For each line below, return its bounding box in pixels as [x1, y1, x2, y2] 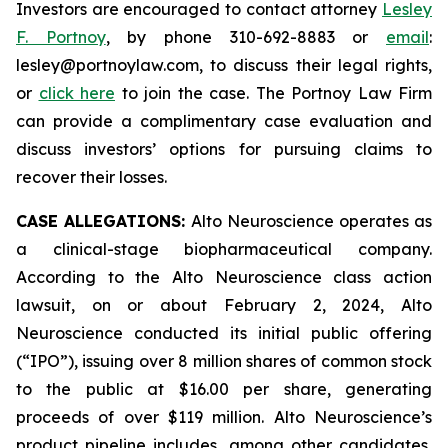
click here [38, 83, 115, 103]
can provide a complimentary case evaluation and [16, 111, 432, 131]
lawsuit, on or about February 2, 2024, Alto [16, 295, 432, 315]
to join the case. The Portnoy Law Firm [115, 83, 432, 103]
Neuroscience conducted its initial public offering [16, 323, 432, 343]
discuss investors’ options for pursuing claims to [16, 139, 432, 159]
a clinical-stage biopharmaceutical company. [16, 239, 432, 259]
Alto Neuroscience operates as [191, 211, 432, 231]
